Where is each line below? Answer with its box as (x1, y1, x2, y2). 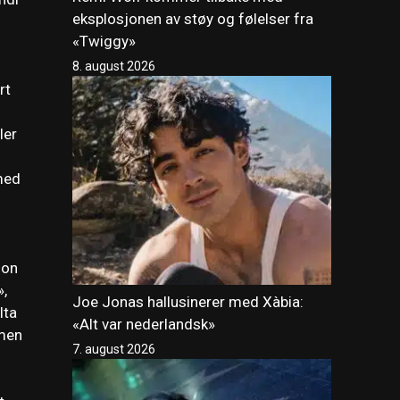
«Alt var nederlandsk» (72, 314, 215, 333)
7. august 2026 (72, 341, 155, 356)
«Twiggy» (72, 31, 136, 50)
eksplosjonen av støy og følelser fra (72, 9, 313, 28)
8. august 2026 (72, 58, 155, 73)
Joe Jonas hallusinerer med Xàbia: (72, 292, 304, 311)
